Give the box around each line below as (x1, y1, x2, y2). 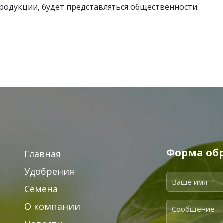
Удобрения (24, 165, 74, 177)
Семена (24, 183, 58, 195)
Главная (24, 148, 61, 160)
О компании (24, 200, 80, 212)
